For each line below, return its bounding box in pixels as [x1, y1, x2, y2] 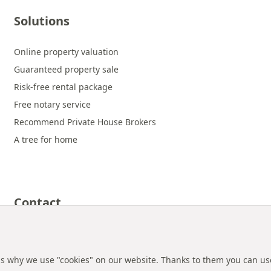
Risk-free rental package [14, 81, 113, 93]
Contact [14, 194, 61, 211]
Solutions [14, 13, 70, 29]
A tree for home [14, 134, 77, 145]
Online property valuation [14, 46, 119, 57]
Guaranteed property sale [14, 64, 119, 75]
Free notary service [14, 99, 91, 110]
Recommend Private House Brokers [14, 116, 156, 128]
